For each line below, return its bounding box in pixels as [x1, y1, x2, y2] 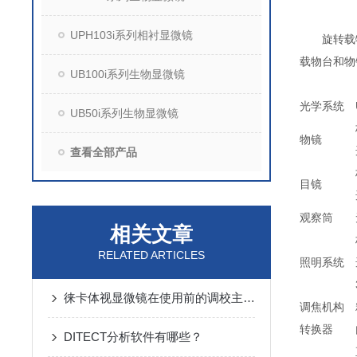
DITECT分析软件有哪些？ [64, 330, 202, 343]
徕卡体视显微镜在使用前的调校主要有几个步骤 [243, 291, 255, 304]
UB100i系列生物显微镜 [70, 68, 185, 80]
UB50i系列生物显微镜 [70, 107, 178, 120]
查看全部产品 [70, 146, 137, 159]
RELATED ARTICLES [98, 249, 205, 261]
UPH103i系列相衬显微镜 [70, 29, 193, 41]
